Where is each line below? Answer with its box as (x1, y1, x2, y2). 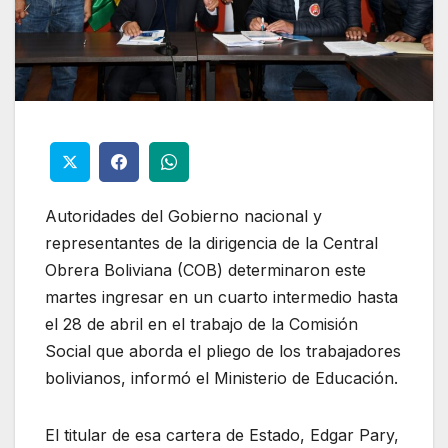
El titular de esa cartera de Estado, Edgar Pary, (45, 424, 399, 445)
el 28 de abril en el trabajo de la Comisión (45, 313, 358, 334)
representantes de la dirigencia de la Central (45, 232, 378, 253)
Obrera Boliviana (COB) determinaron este (45, 259, 366, 280)
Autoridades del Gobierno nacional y (45, 205, 322, 226)
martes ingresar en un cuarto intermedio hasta (45, 286, 398, 307)
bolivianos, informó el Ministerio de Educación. (45, 367, 398, 388)
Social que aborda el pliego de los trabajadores (45, 340, 401, 361)
